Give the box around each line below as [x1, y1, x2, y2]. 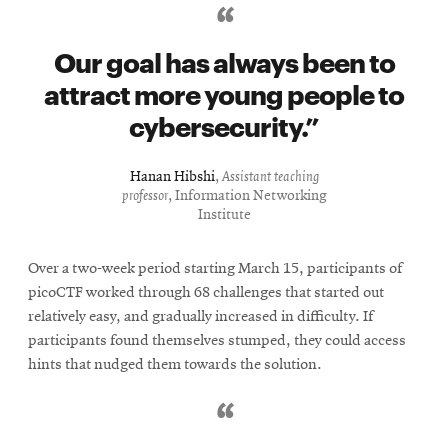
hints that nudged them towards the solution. [28, 357, 322, 374]
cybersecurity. [129, 106, 305, 144]
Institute [197, 208, 251, 224]
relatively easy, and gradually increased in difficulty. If [28, 309, 373, 326]
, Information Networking [167, 189, 327, 205]
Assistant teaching [221, 170, 319, 186]
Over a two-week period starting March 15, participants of [28, 261, 402, 278]
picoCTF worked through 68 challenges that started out [28, 285, 384, 302]
